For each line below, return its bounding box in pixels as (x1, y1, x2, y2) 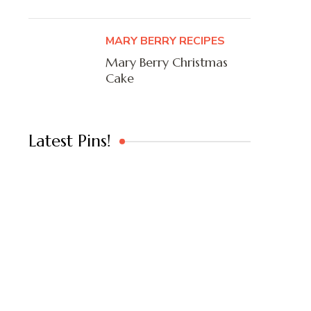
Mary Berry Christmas (106, 54, 228, 71)
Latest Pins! (28, 131, 111, 152)
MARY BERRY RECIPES (106, 33, 225, 49)
